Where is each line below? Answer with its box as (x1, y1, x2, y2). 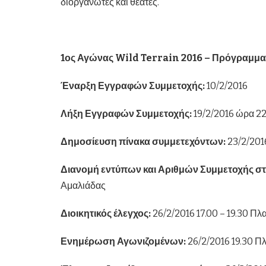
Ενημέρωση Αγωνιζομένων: (61, 236, 186, 248)
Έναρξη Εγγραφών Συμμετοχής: (61, 80, 207, 92)
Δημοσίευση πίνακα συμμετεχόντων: (61, 136, 226, 148)
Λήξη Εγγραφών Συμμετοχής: (61, 108, 192, 120)
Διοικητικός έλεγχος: (61, 208, 151, 220)
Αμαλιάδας (61, 180, 106, 192)
